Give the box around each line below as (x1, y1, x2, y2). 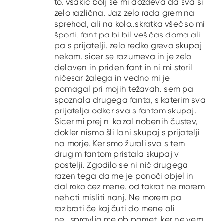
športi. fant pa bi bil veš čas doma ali (54, 29, 201, 39)
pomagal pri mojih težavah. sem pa (54, 83, 193, 94)
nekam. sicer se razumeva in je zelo (54, 51, 192, 61)
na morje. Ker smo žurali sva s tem (54, 138, 185, 148)
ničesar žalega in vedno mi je (54, 73, 170, 83)
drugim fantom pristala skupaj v (54, 148, 179, 159)
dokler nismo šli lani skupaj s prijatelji (54, 127, 200, 137)
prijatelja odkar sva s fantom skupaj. (54, 105, 196, 115)
